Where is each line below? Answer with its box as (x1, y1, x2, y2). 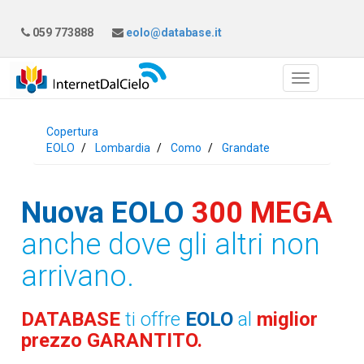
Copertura (46, 125, 99, 138)
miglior (257, 308, 318, 331)
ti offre (125, 308, 186, 331)
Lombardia (95, 141, 151, 154)
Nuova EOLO (21, 196, 185, 230)
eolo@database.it (123, 26, 223, 39)
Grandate (222, 141, 271, 154)
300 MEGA (192, 196, 333, 230)
